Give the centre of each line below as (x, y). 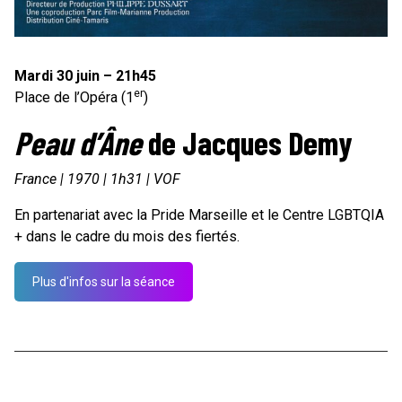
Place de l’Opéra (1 (74, 98)
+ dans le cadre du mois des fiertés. (127, 237)
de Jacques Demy (247, 143)
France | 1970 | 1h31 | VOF (97, 179)
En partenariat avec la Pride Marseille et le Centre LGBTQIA (199, 215)
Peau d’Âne (78, 143)
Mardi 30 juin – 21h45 (85, 76)
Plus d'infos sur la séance (104, 282)
